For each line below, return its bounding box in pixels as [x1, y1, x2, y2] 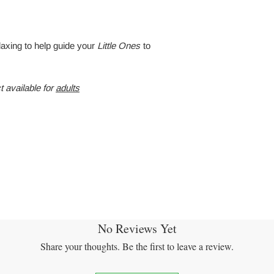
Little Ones [97, 40, 140, 51]
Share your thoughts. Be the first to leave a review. [40, 240, 234, 253]
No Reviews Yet [97, 220, 177, 237]
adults [56, 83, 80, 94]
